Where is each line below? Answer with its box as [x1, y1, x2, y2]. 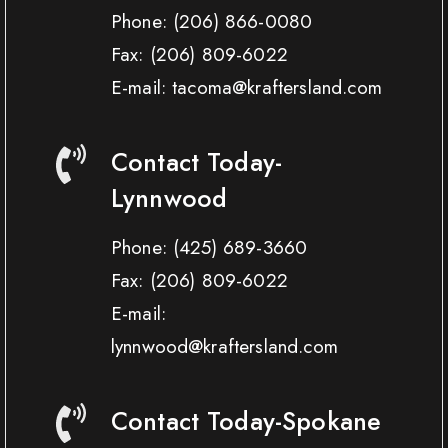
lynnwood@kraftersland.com [110, 333, 338, 361]
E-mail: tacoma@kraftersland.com [110, 74, 382, 102]
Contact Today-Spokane [110, 403, 382, 440]
